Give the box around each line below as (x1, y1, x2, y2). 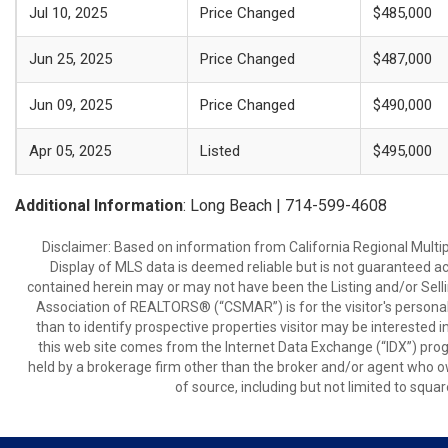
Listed (200, 142, 240, 160)
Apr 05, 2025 (29, 142, 111, 160)
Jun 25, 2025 (29, 50, 112, 68)
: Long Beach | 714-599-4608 (183, 196, 387, 215)
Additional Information (15, 196, 183, 215)
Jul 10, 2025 (29, 4, 107, 22)
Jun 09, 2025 (29, 96, 112, 114)
